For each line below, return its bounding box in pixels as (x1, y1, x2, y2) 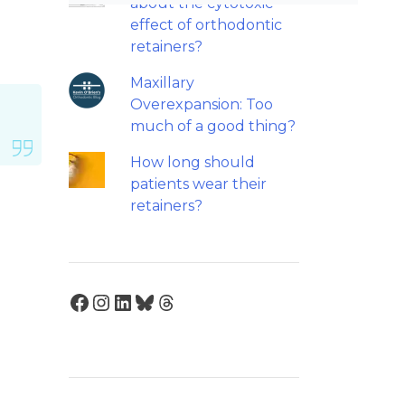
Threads (155, 287, 242, 315)
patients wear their (129, 175, 267, 193)
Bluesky (133, 287, 216, 315)
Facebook (68, 287, 172, 315)
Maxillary (129, 74, 194, 91)
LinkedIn (111, 287, 205, 315)
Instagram (89, 287, 200, 315)
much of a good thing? (129, 118, 296, 135)
